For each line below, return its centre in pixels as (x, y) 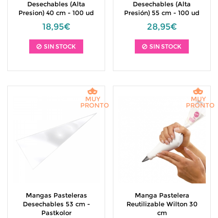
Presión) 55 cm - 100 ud (162, 13)
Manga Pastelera (162, 195)
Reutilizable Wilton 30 (162, 204)
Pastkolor (56, 213)
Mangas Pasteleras (56, 195)
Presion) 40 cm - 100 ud (56, 13)
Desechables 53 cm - (56, 204)
